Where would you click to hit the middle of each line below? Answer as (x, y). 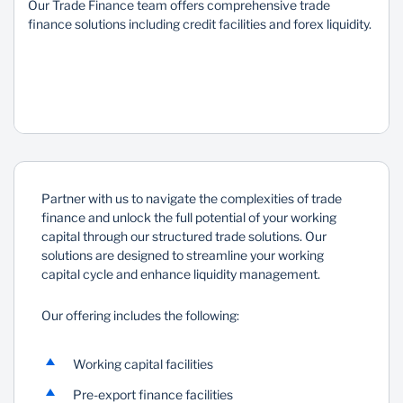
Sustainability (81, 32)
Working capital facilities (143, 364)
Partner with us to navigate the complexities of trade (192, 198)
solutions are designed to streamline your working (183, 255)
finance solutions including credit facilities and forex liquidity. (200, 24)
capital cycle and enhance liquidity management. (181, 274)
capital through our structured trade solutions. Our (184, 236)
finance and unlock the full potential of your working (189, 217)
